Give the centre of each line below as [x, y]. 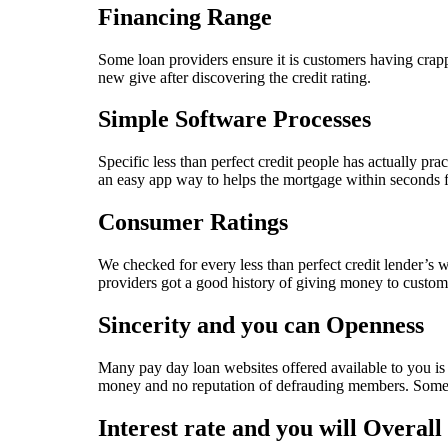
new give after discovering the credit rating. [234, 77]
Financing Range [185, 16]
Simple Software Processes [234, 119]
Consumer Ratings [193, 222]
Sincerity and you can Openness [261, 325]
